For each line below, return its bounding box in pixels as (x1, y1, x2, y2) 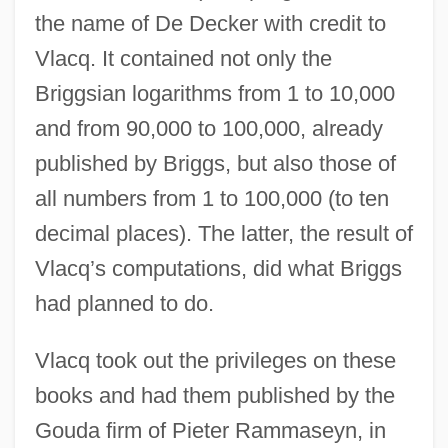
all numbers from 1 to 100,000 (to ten (34, 185, 389, 211)
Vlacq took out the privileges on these (34, 347, 396, 373)
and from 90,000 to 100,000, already (34, 115, 383, 141)
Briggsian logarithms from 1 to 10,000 (34, 80, 395, 106)
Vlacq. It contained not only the (34, 45, 332, 71)
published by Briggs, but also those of (34, 150, 396, 176)
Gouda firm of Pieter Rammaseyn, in (34, 417, 386, 443)
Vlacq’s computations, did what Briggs (34, 255, 402, 281)
